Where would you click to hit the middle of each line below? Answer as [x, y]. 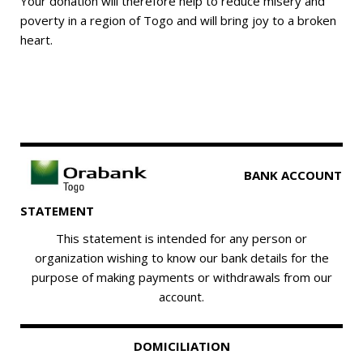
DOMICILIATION [181, 346]
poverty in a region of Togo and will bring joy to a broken [178, 20]
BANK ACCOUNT [246, 175]
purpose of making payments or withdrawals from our [181, 278]
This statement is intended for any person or [181, 239]
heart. [36, 40]
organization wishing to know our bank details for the [181, 258]
